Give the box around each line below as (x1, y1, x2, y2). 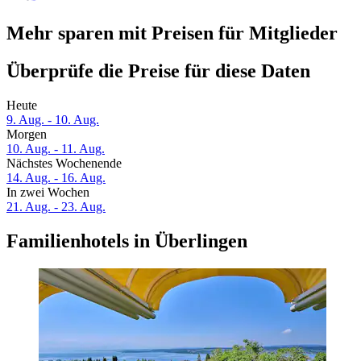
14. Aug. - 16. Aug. (6, 171, 106, 185)
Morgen (6, 127, 47, 142)
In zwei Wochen (6, 185, 89, 200)
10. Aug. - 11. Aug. (6, 142, 105, 156)
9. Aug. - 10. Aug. (6, 113, 99, 127)
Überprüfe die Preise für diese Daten (6, 60, 310, 82)
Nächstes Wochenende (6, 156, 122, 171)
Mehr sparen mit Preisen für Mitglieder (6, 23, 338, 44)
